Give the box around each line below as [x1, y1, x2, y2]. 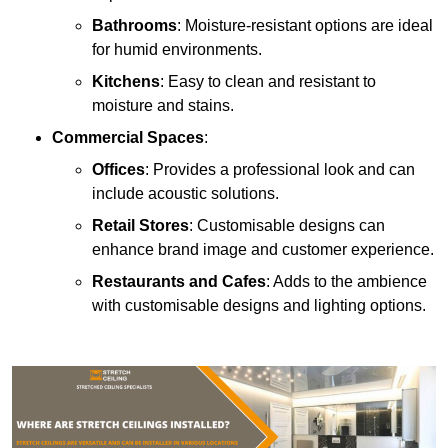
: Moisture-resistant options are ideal [177, 17, 433, 35]
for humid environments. [92, 41, 262, 59]
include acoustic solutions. [92, 185, 279, 203]
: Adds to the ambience [266, 273, 427, 291]
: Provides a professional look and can [145, 161, 415, 179]
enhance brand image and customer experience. [92, 241, 434, 259]
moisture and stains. [92, 97, 234, 115]
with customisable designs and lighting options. [92, 297, 426, 315]
